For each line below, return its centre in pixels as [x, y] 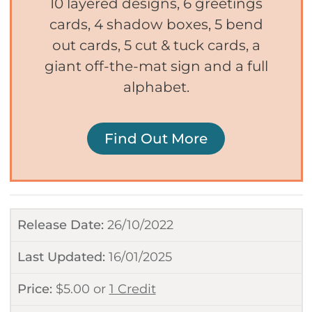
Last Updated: [61, 257]
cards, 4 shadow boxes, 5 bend [156, 24]
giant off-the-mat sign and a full [156, 66]
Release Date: [60, 225]
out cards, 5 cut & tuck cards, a [156, 45]
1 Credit [132, 289]
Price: [34, 289]
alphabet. [156, 87]
